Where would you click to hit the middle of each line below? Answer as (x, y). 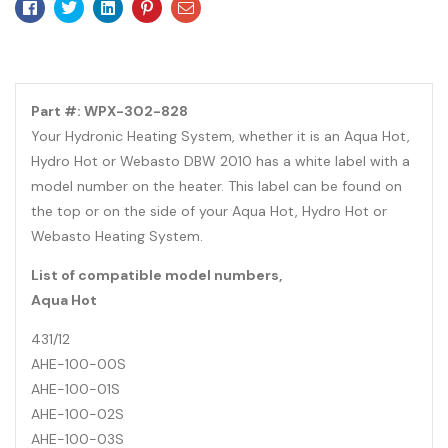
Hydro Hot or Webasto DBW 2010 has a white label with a (220, 161)
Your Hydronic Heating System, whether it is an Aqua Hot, (220, 136)
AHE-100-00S (78, 364)
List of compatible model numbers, (156, 275)
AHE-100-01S (75, 389)
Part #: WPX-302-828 (109, 111)
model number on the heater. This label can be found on (216, 186)
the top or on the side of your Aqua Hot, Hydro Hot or (209, 211)
